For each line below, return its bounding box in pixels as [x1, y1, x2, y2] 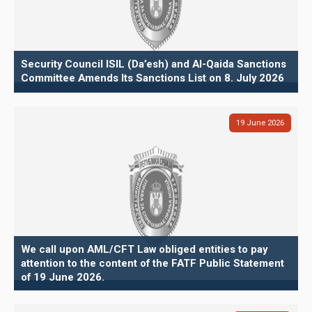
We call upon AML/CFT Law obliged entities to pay [21, 242, 267, 256]
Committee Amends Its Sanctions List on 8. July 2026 [21, 71, 284, 84]
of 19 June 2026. [21, 270, 104, 283]
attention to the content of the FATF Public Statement [21, 256, 284, 270]
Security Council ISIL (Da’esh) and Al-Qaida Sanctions [21, 57, 286, 70]
